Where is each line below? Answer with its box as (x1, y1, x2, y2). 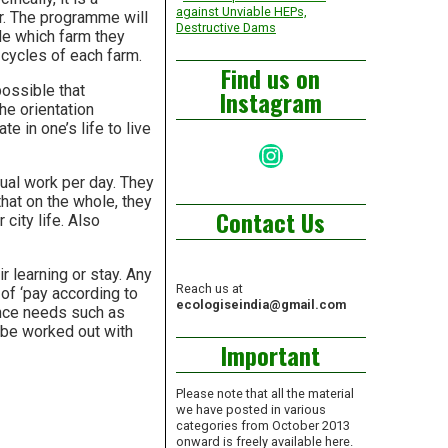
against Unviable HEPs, (175, 3, 307, 19)
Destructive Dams (175, 19, 276, 35)
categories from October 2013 (175, 418, 350, 434)
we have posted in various (175, 402, 326, 418)
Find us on (221, 59, 321, 96)
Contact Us (216, 203, 326, 240)
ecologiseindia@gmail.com (175, 297, 346, 313)
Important (221, 337, 321, 374)
